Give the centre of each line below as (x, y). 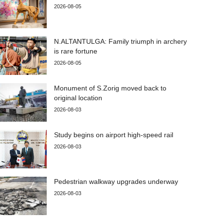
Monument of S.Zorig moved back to (110, 88)
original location (78, 98)
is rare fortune (76, 51)
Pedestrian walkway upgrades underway (116, 181)
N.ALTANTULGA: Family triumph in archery (121, 41)
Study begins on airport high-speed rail (114, 135)
